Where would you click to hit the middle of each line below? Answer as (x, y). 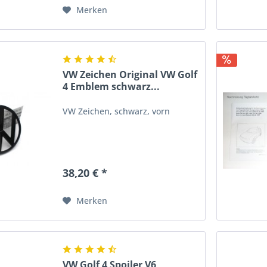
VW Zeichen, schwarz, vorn (117, 111)
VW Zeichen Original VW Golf (130, 74)
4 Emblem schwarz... (111, 86)
